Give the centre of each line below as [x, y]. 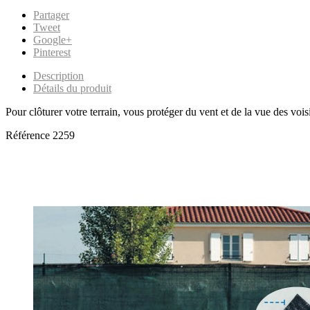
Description [58, 75]
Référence [29, 135]
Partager [51, 15]
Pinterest [52, 52]
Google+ [53, 39]
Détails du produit [72, 88]
